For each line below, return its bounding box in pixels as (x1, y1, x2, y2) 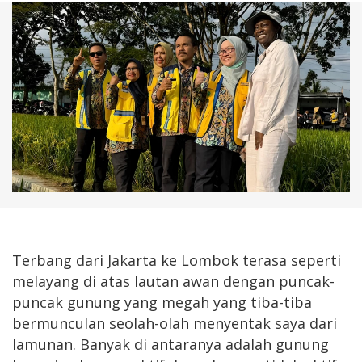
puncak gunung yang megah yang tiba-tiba (12, 292, 312, 312)
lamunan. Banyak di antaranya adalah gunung (12, 334, 329, 354)
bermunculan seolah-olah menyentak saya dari (12, 313, 337, 333)
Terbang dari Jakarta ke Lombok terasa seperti (12, 250, 341, 270)
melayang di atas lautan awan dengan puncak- (12, 271, 335, 291)
